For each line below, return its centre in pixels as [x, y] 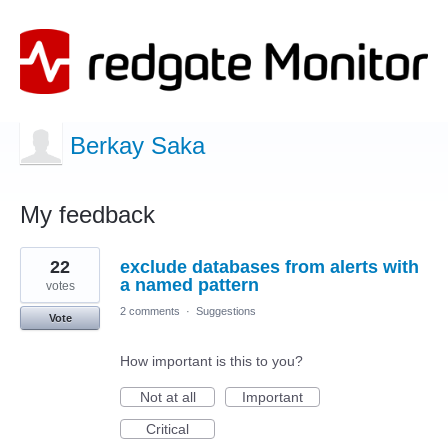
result [37, 268]
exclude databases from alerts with [269, 267]
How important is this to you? [211, 361]
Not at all [167, 397]
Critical [167, 429]
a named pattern [189, 285]
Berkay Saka [137, 146]
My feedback [87, 215]
